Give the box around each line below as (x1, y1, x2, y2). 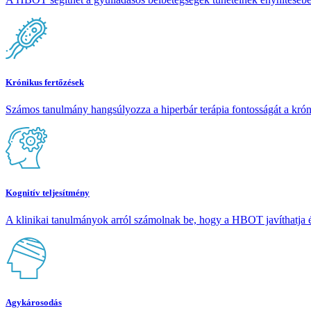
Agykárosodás (6, 296, 62, 308)
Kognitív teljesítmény (6, 187, 90, 198)
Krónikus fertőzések (6, 77, 84, 88)
